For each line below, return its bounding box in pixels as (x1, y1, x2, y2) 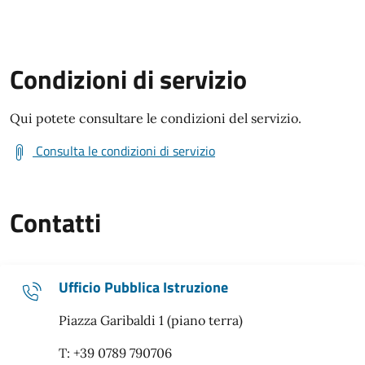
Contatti (10, 203, 101, 242)
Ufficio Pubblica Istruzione (59, 276, 228, 298)
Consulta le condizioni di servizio (36, 141, 215, 161)
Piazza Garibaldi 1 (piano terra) (59, 312, 243, 328)
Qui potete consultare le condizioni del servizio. (10, 110, 301, 126)
